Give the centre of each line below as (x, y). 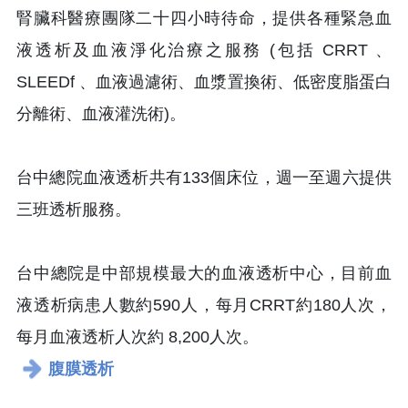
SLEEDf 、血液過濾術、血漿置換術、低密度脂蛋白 (204, 82)
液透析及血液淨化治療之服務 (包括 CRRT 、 (204, 51)
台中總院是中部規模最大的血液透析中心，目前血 (204, 274)
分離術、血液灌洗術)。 (101, 114)
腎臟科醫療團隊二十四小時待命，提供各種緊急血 (204, 19)
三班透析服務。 (74, 210)
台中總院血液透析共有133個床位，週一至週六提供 (204, 178)
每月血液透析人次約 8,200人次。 (138, 337)
